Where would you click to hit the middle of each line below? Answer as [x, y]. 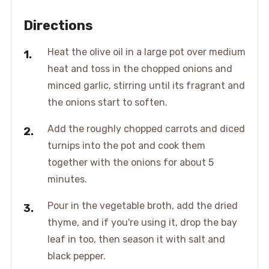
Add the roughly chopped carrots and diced [146, 129]
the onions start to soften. [107, 103]
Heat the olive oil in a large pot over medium [146, 52]
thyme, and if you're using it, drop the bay [142, 223]
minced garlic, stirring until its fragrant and [146, 86]
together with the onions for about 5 [130, 163]
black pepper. [76, 256]
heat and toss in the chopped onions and [140, 69]
